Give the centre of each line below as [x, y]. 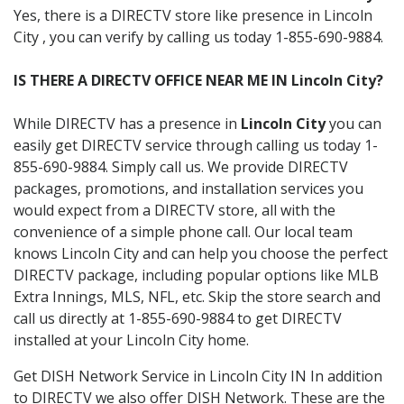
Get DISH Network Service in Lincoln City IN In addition [198, 376]
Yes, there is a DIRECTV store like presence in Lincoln [193, 15]
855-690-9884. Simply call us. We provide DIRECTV [181, 166]
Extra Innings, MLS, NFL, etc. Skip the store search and [197, 296]
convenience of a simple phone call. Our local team [183, 231]
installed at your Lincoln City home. [131, 340]
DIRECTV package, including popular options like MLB [196, 275]
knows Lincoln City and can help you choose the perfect [201, 253]
